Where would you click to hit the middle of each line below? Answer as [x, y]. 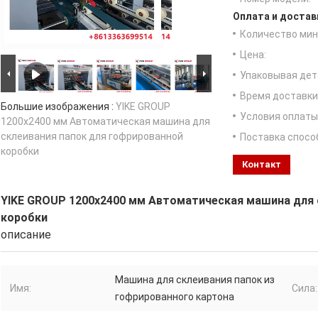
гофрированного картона [175, 297]
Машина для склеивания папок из [195, 280]
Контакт [262, 165]
